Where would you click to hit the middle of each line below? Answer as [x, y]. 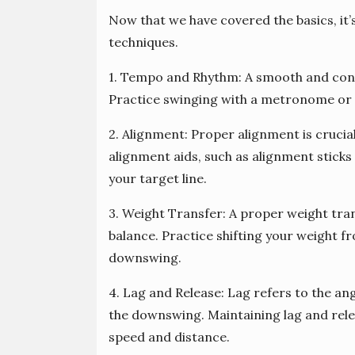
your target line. [158, 179]
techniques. [143, 42]
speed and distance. [169, 337]
